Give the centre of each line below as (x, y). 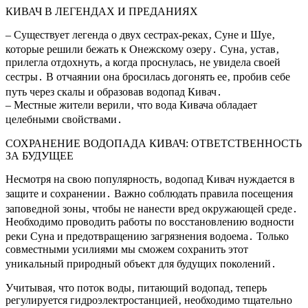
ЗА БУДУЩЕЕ (40, 155)
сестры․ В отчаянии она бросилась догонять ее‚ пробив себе (148, 76)
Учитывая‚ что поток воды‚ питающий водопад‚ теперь (136, 287)
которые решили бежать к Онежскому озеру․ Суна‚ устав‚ (142, 49)
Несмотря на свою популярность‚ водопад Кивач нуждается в (150, 179)
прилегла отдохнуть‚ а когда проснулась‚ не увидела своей (143, 62)
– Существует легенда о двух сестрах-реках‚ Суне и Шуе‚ (140, 34)
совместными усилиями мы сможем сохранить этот (127, 249)
